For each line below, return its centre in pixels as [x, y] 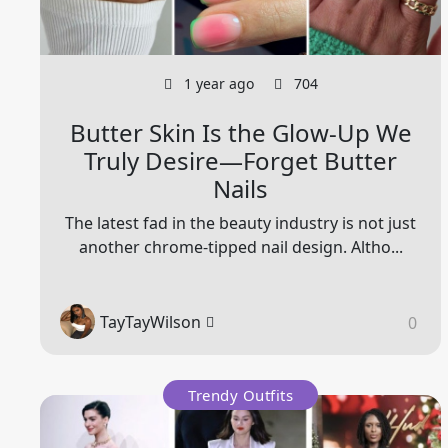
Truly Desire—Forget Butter [241, 161]
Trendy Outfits [241, 395]
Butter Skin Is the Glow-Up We [240, 133]
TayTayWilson [150, 321]
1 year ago [216, 84]
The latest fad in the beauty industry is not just [241, 223]
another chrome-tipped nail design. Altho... [240, 247]
